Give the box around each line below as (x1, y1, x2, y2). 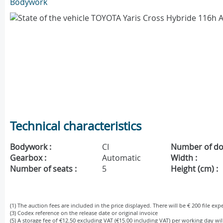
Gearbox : (10, 152, 46, 164)
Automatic (102, 152, 141, 164)
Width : (171, 152, 198, 164)
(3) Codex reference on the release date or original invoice (10, 209, 158, 217)
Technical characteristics (10, 118, 141, 134)
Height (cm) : (171, 163, 219, 175)
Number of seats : (10, 163, 77, 175)
